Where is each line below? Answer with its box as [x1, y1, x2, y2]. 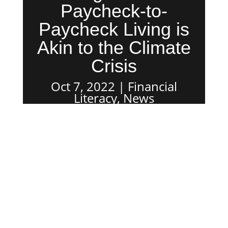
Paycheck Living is [38, 19, 189, 40]
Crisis [91, 55, 137, 76]
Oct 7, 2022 [50, 78, 115, 95]
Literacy [73, 90, 117, 106]
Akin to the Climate [37, 37, 191, 58]
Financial [127, 78, 177, 95]
